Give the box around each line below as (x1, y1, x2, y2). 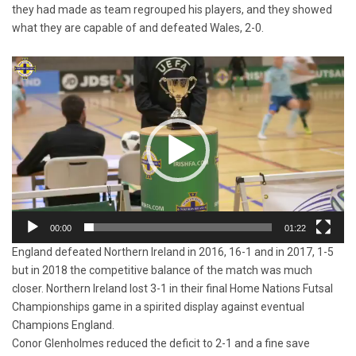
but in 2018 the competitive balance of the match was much (12, 264, 312, 277)
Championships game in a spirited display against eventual (12, 300, 304, 314)
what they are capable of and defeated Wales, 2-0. (12, 21, 264, 34)
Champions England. (12, 319, 114, 332)
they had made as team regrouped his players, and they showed (12, 2, 332, 16)
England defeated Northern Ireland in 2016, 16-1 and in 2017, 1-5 (12, 246, 334, 259)
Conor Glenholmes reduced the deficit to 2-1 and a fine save (12, 337, 310, 350)
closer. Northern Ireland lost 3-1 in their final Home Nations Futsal (12, 282, 333, 296)
